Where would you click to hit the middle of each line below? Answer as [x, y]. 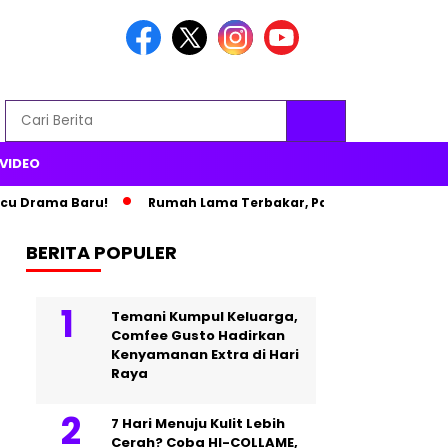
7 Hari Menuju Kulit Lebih [198, 423]
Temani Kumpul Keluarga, [204, 316]
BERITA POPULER [101, 252]
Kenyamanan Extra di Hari [205, 354]
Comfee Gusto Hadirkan [198, 335]
